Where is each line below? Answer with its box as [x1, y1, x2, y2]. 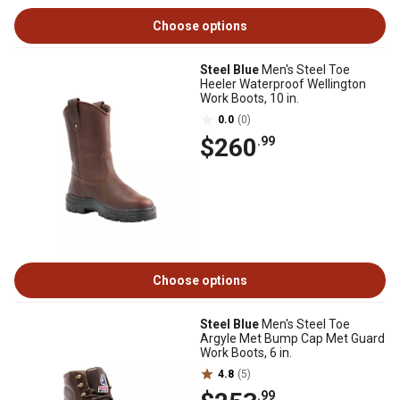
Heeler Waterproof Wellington [200, 77, 366, 91]
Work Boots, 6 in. [200, 346, 292, 360]
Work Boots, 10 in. [200, 91, 299, 105]
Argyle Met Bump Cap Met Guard [200, 331, 385, 346]
